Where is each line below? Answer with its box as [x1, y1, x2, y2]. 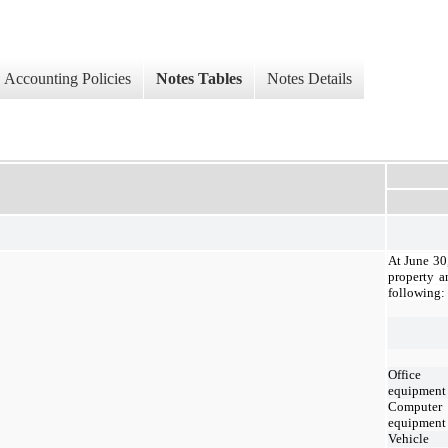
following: [388, 284, 445, 300]
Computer [388, 398, 442, 414]
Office [388, 366, 421, 382]
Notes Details [267, 70, 352, 88]
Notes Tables [156, 70, 242, 88]
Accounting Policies [4, 70, 131, 88]
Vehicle [388, 430, 429, 446]
